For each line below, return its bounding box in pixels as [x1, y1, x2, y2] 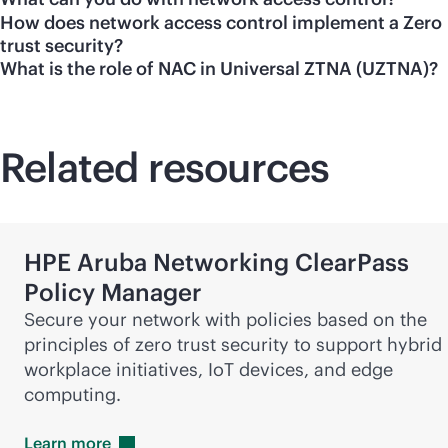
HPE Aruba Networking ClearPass [24, 246, 409, 277]
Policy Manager [24, 276, 202, 307]
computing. [24, 382, 121, 406]
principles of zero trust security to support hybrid [24, 332, 442, 356]
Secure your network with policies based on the [24, 307, 427, 331]
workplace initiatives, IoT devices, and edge [24, 357, 393, 381]
